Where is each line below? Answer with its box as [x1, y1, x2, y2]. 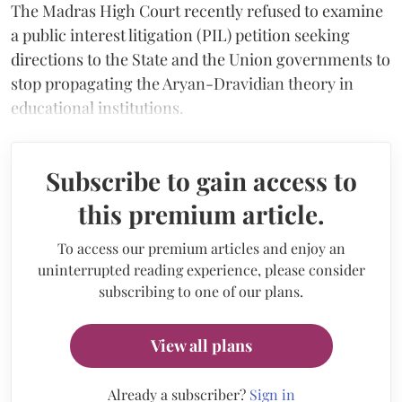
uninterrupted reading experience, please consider [37, 259, 365, 279]
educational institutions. [11, 96, 184, 118]
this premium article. [77, 197, 325, 231]
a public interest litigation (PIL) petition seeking [11, 23, 350, 46]
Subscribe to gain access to [45, 163, 357, 197]
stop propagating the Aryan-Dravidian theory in [11, 72, 354, 94]
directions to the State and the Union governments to [11, 48, 390, 70]
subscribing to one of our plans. [99, 281, 303, 301]
